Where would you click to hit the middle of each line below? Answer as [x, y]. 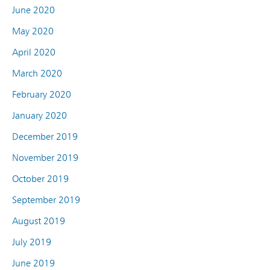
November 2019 [45, 157]
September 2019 [46, 199]
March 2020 [37, 73]
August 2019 [39, 221]
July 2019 [32, 242]
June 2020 [33, 10]
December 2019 [45, 136]
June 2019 [33, 263]
